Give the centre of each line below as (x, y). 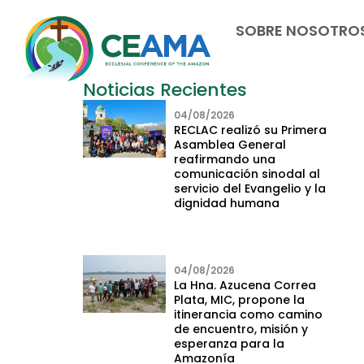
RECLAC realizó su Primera (250, 130)
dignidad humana (226, 204)
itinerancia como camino (248, 315)
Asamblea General (230, 145)
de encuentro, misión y (240, 329)
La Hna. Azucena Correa (245, 286)
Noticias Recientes (165, 90)
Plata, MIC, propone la (239, 300)
